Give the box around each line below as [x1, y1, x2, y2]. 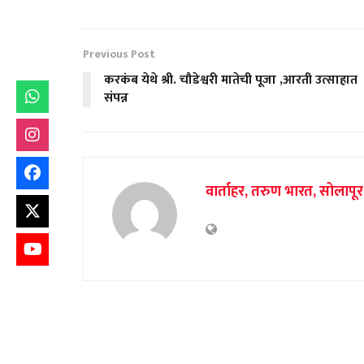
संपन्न [104, 86, 128, 109]
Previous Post [83, 44, 155, 63]
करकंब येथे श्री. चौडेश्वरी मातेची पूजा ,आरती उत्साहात [104, 68, 357, 91]
